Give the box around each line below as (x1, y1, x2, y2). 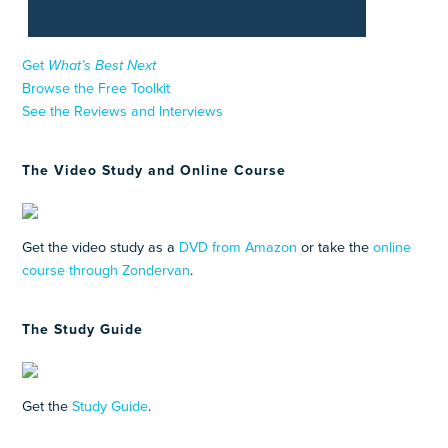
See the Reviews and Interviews (22, 102, 224, 120)
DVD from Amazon (179, 238, 298, 256)
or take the (297, 238, 374, 256)
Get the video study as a (22, 238, 180, 256)
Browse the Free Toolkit (22, 79, 171, 97)
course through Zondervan (22, 261, 191, 279)
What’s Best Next (48, 56, 157, 74)
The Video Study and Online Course (22, 161, 287, 179)
